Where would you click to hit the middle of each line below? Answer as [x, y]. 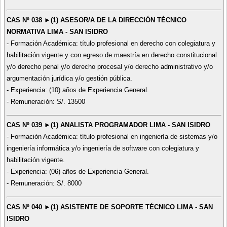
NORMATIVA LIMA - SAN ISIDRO [57, 31]
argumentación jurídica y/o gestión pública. [69, 78]
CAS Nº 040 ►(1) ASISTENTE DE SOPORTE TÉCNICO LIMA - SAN [109, 207]
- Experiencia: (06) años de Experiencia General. [78, 172]
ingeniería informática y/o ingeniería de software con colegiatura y [103, 148]
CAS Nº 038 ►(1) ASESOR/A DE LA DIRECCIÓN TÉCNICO [96, 20]
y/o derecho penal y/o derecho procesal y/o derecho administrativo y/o [109, 66]
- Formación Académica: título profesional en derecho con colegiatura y [111, 43]
